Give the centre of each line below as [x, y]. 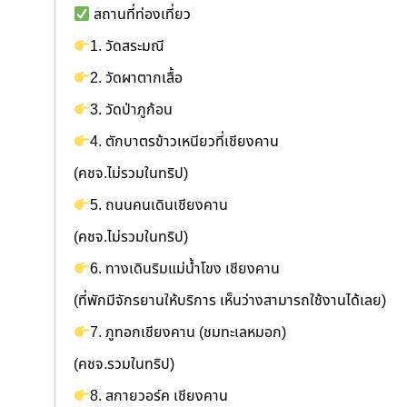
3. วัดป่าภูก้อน [132, 110]
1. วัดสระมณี [128, 47]
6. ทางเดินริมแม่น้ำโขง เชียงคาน [185, 269]
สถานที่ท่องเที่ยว [141, 15]
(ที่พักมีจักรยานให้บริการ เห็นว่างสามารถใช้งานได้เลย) [230, 301]
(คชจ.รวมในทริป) [124, 365]
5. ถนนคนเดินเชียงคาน [159, 206]
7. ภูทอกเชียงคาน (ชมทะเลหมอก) [189, 333]
